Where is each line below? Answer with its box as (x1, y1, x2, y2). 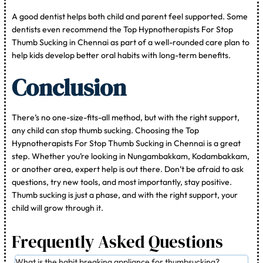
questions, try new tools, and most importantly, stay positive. (12, 176, 232, 187)
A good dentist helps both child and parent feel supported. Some (12, 11, 248, 22)
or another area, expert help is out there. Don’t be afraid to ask (12, 163, 244, 174)
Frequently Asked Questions (12, 230, 224, 254)
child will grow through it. (12, 202, 104, 213)
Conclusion (12, 71, 127, 103)
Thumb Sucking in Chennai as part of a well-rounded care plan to (12, 36, 250, 48)
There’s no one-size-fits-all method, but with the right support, (12, 112, 240, 123)
